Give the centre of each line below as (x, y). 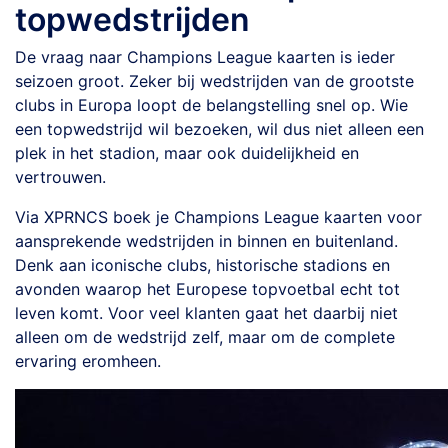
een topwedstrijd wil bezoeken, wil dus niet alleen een (219, 129)
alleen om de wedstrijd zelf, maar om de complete (205, 337)
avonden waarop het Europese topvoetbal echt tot (207, 289)
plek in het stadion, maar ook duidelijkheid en (187, 153)
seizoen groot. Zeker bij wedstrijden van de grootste (214, 81)
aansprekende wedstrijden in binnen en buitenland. (206, 241)
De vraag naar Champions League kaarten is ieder (205, 57)
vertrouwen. (60, 177)
